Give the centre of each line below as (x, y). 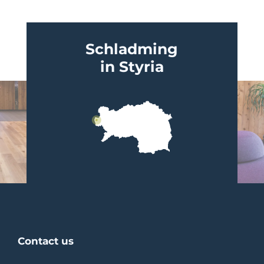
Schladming (132, 49)
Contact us (46, 241)
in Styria (132, 66)
